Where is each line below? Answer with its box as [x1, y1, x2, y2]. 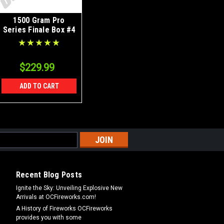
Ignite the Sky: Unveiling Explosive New [15, 184, 122, 191]
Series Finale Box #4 [2, 24, 75, 34]
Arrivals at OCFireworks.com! [15, 193, 96, 200]
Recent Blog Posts [15, 169, 82, 179]
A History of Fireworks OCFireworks [15, 204, 112, 212]
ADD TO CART [19, 81, 59, 90]
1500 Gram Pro [13, 15, 65, 25]
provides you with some [15, 213, 81, 221]
